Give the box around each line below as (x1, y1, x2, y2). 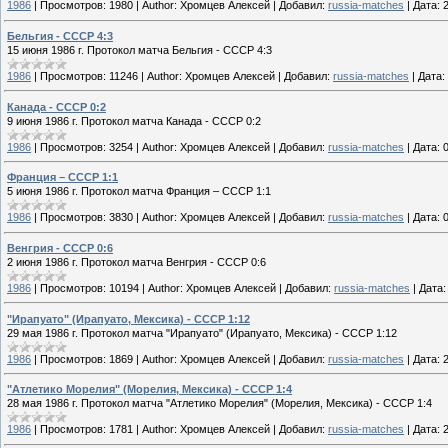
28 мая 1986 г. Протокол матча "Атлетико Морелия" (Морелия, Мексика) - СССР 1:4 (7, 397, 432, 410)
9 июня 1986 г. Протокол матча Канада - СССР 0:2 (7, 114, 261, 127)
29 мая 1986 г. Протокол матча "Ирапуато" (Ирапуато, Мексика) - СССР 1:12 (7, 326, 397, 339)
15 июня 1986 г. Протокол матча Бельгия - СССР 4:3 (7, 43, 272, 56)
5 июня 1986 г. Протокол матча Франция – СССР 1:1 (7, 185, 271, 198)
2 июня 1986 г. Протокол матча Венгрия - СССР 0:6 (7, 255, 266, 268)
